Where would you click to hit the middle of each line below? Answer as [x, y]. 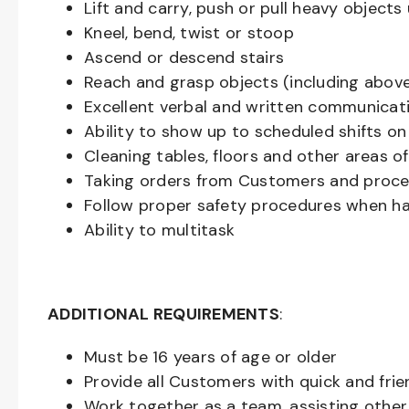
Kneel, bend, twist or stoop [189, 33]
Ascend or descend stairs [184, 58]
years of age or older [252, 357]
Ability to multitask [162, 230]
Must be [118, 357]
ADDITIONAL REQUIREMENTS [163, 314]
